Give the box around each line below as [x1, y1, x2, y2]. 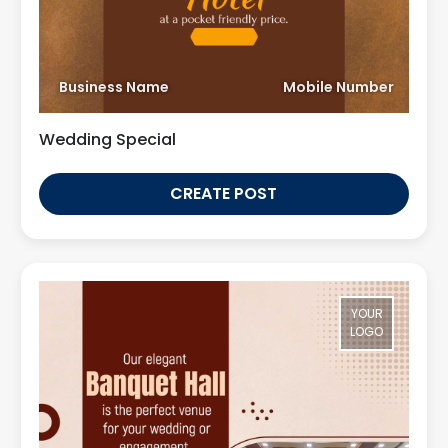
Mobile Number [283, 76, 395, 97]
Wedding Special [38, 127, 176, 151]
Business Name [58, 76, 169, 97]
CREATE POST [170, 181, 278, 205]
